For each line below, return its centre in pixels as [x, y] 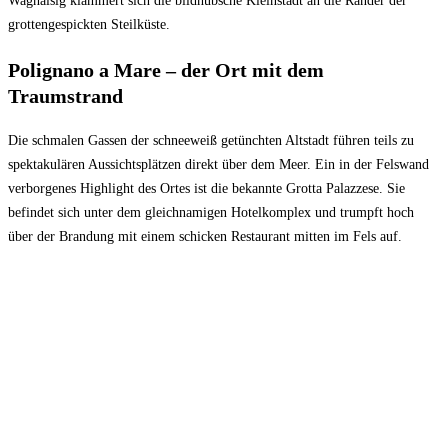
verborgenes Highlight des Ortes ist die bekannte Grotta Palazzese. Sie [206, 188]
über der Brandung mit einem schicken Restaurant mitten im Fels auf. [205, 236]
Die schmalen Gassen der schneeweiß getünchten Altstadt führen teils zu [211, 140]
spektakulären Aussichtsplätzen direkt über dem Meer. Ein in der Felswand [218, 164]
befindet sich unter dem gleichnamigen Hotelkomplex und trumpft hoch [211, 212]
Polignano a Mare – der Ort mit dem [166, 69]
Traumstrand [65, 95]
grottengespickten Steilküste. [89, 24]
